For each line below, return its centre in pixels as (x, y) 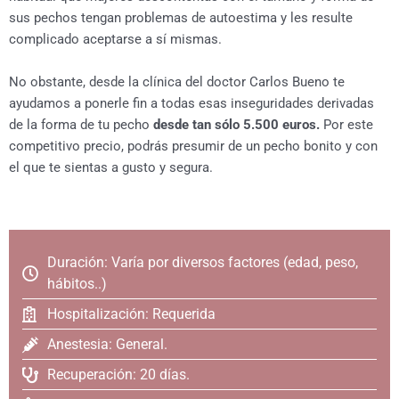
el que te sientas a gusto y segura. (111, 167)
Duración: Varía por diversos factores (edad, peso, (202, 263)
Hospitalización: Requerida (131, 314)
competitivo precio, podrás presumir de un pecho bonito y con (193, 146)
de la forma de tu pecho (81, 124)
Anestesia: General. (107, 345)
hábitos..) (77, 284)
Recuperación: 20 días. (118, 375)
